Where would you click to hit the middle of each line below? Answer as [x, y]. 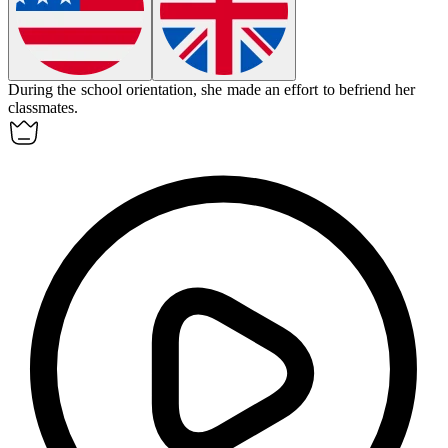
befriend [364, 90]
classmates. [43, 108]
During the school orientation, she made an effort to [173, 90]
